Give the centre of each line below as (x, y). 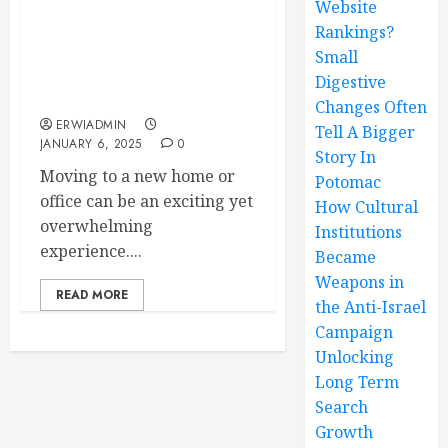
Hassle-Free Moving (122, 76)
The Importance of (118, 32)
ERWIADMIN (91, 124)
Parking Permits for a (132, 54)
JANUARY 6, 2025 (91, 143)
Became (346, 256)
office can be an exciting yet (146, 200)
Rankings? (355, 31)
